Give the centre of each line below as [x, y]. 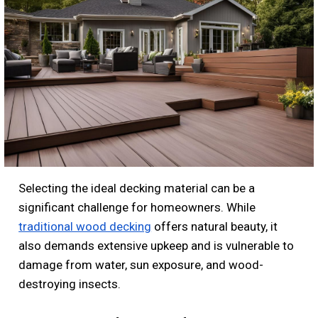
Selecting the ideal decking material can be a [137, 188]
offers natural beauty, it [215, 226]
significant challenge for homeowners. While [137, 207]
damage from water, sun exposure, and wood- [141, 264]
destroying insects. [70, 284]
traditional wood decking [85, 226]
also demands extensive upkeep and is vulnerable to [157, 245]
